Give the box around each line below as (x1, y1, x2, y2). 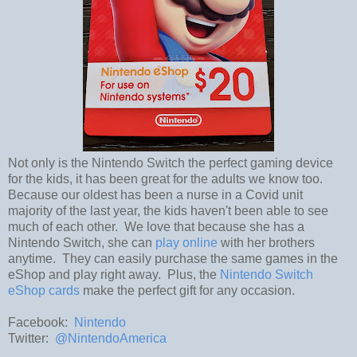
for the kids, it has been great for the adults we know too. (8, 171, 326, 186)
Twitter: (8, 331, 55, 345)
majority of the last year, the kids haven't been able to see (8, 203, 328, 218)
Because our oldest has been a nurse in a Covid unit (8, 187, 303, 202)
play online (155, 235, 218, 249)
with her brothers (218, 235, 315, 249)
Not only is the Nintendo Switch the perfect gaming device (8, 155, 333, 170)
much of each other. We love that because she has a (8, 219, 304, 233)
